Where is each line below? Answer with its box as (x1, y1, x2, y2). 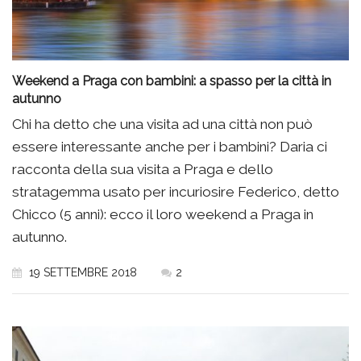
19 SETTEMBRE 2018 (26, 266, 137, 280)
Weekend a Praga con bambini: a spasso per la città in (12, 73, 331, 89)
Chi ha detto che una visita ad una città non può (12, 116, 313, 133)
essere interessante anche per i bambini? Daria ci (12, 139, 327, 156)
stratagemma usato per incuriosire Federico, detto (12, 184, 339, 201)
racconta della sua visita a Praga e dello (12, 161, 273, 178)
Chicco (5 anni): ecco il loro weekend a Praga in (12, 206, 313, 223)
